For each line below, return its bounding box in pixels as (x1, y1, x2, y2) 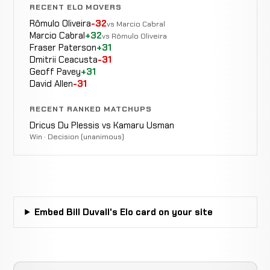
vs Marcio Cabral (106, 19, 165, 30)
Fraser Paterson (29, 42, 96, 54)
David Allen (29, 78, 73, 90)
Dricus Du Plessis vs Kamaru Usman (29, 119, 174, 131)
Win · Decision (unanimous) (29, 131, 124, 142)
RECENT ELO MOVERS (29, 2, 122, 13)
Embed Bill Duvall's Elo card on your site (34, 206, 213, 218)
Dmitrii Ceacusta (29, 54, 98, 66)
